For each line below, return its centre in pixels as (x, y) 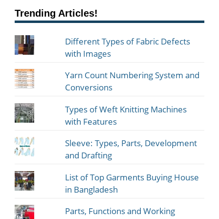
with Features (91, 121)
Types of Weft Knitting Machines (126, 109)
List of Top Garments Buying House (132, 177)
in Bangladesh (92, 189)
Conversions (89, 88)
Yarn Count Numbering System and (132, 75)
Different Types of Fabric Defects (128, 41)
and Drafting (89, 155)
